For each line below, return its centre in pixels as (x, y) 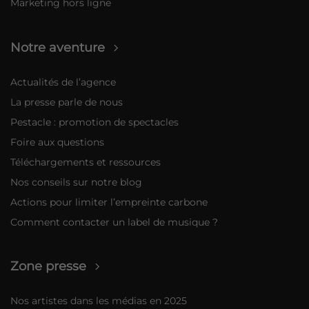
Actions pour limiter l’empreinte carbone (109, 202)
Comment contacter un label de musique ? (114, 222)
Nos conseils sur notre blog (77, 182)
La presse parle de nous (67, 102)
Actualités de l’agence (63, 82)
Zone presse (49, 266)
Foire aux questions (58, 142)
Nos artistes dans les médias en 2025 (99, 301)
